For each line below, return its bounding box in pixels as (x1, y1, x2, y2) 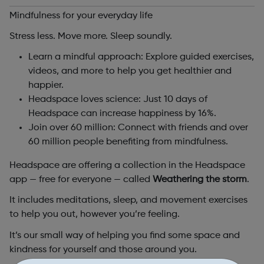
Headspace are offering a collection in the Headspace (9, 161, 245, 171)
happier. (28, 81, 64, 91)
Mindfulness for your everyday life (9, 11, 153, 21)
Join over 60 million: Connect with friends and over (28, 123, 248, 133)
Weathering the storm (153, 175, 247, 185)
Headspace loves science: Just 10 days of (28, 95, 207, 105)
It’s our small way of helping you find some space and (9, 230, 240, 240)
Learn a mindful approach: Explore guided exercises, (28, 52, 254, 62)
